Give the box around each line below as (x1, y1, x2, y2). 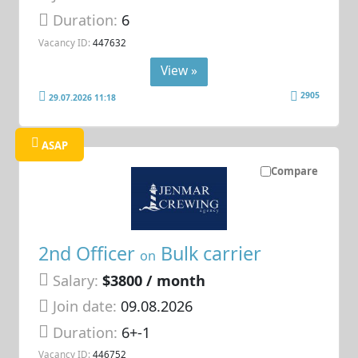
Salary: (53, 271, 99, 290)
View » (161, 62, 197, 80)
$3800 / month (102, 271, 206, 290)
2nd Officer (38, 240, 141, 266)
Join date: (53, 296, 117, 316)
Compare (270, 163, 318, 178)
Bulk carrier (156, 240, 262, 266)
